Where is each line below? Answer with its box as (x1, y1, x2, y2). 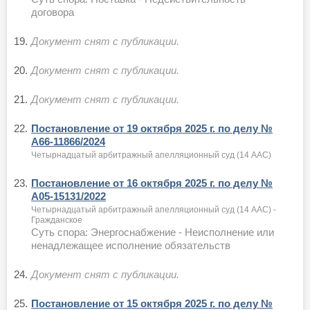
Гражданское (31, 215, 82, 225)
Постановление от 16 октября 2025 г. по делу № (31, 176, 273, 189)
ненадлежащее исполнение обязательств (31, 239, 230, 251)
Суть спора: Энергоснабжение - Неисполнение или (31, 226, 274, 238)
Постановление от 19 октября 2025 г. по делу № (31, 122, 273, 134)
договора (31, 6, 74, 18)
